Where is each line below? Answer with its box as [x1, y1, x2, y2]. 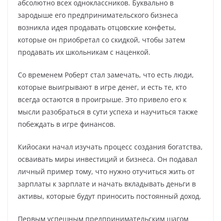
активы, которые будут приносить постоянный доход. [18, 191, 201, 201]
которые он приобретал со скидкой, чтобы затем [18, 35, 185, 44]
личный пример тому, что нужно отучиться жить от [18, 167, 195, 176]
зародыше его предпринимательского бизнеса [18, 10, 178, 20]
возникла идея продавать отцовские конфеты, [18, 23, 176, 32]
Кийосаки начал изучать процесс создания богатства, [18, 142, 203, 151]
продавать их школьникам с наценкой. [18, 47, 150, 57]
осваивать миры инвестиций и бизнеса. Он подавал [18, 154, 197, 164]
